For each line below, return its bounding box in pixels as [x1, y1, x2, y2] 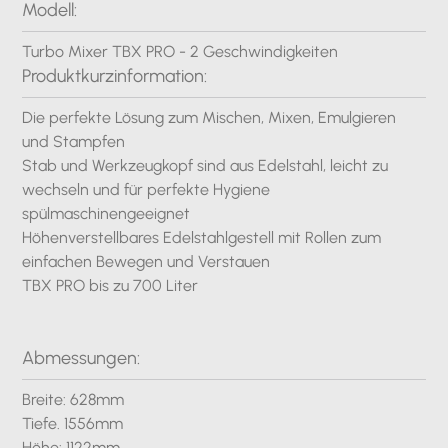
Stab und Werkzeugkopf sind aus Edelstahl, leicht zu [22, 156, 389, 175]
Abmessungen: [22, 347, 141, 369]
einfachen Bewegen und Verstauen [22, 252, 271, 271]
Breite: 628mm [22, 390, 125, 409]
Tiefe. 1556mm [22, 414, 124, 433]
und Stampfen [22, 132, 126, 151]
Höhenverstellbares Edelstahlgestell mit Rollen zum [22, 228, 382, 247]
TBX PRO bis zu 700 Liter [22, 276, 199, 295]
